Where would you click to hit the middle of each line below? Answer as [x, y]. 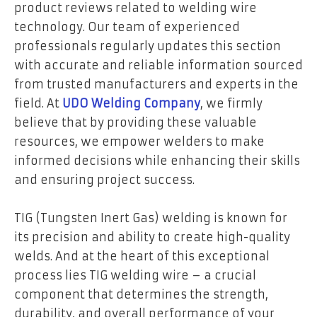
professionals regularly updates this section [148, 46]
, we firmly [231, 104]
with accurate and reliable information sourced [158, 65]
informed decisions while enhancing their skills [157, 161]
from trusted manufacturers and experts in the [156, 85]
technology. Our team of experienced [127, 27]
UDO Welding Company [131, 104]
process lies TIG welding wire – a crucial [135, 276]
